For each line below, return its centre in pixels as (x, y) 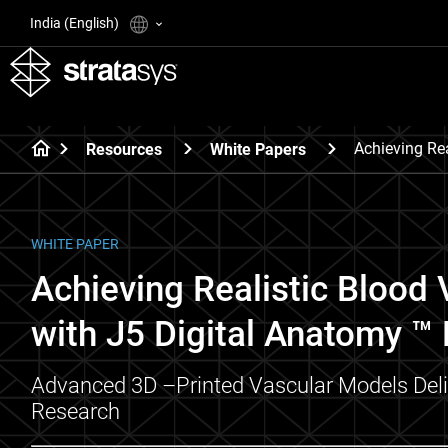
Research (75, 411)
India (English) (76, 23)
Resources (124, 149)
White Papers (258, 149)
